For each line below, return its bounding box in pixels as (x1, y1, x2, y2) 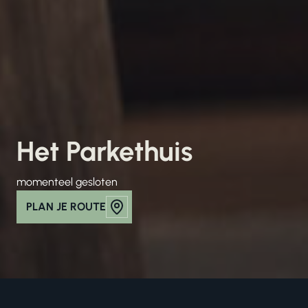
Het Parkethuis (16, 135, 192, 168)
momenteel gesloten (16, 175, 118, 188)
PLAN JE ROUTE (26, 200, 106, 213)
